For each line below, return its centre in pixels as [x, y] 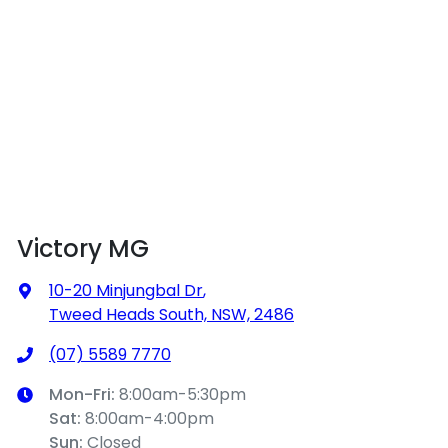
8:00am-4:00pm [149, 418]
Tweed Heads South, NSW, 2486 [171, 314]
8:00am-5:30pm [182, 394]
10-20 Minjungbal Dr [126, 290]
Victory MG [83, 248]
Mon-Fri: [84, 394]
